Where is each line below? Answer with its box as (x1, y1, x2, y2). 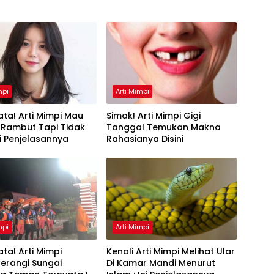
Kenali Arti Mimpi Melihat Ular (106, 245, 235, 258)
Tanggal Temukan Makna (106, 121, 221, 134)
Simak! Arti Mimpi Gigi (106, 109, 201, 122)
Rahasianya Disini (106, 133, 183, 146)
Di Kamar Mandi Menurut (106, 257, 215, 270)
